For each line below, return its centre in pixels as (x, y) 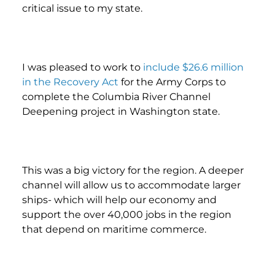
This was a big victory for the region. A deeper (133, 170)
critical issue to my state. (82, 8)
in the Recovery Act (70, 82)
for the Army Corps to (172, 82)
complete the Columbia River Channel (116, 96)
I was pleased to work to (83, 67)
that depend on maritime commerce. (114, 229)
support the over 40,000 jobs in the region (127, 214)
